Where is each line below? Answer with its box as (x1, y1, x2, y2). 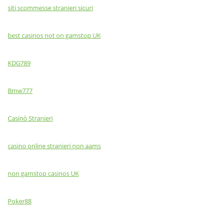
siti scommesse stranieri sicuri (8, 3, 93, 12)
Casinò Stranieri (8, 113, 53, 123)
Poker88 (8, 196, 31, 205)
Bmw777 (8, 86, 32, 95)
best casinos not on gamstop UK (8, 31, 101, 40)
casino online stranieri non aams (8, 141, 101, 150)
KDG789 (8, 58, 31, 67)
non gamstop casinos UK (8, 169, 79, 178)
